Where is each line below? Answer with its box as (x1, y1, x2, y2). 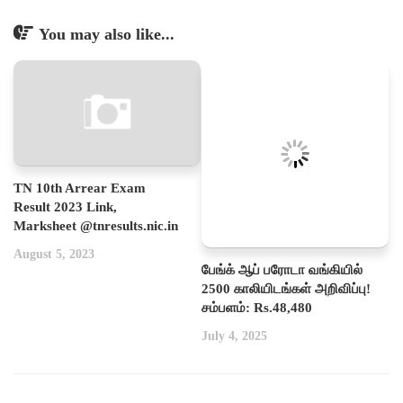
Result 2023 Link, (13, 199, 117, 214)
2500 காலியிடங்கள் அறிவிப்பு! (201, 282, 371, 297)
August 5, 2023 (13, 246, 94, 261)
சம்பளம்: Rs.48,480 (201, 300, 312, 316)
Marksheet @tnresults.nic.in (13, 218, 178, 233)
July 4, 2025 (201, 329, 267, 344)
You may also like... (39, 25, 175, 44)
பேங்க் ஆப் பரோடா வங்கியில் (201, 263, 363, 278)
